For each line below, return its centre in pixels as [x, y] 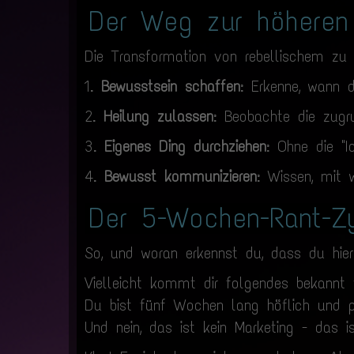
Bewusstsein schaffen [171, 86]
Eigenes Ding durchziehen [185, 146]
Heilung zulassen [158, 116]
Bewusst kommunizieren [181, 176]
